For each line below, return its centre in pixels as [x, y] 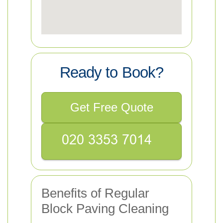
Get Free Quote [111, 107]
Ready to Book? [111, 72]
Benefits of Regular [95, 193]
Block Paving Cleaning [105, 209]
